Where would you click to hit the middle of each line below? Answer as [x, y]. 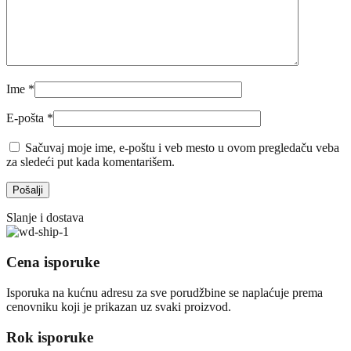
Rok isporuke [50, 337]
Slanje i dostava [45, 218]
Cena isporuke [53, 262]
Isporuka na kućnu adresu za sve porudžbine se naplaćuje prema [165, 292]
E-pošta [27, 118]
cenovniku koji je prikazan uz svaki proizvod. [119, 306]
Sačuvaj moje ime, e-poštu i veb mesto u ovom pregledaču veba [182, 148]
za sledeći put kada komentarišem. [90, 162]
